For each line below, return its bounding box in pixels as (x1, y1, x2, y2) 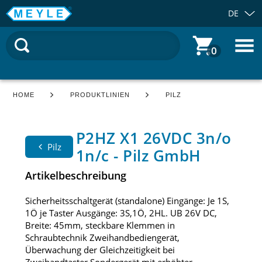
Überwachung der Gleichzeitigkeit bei (25, 244, 175, 256)
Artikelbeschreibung (25, 168, 126, 183)
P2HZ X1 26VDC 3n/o (75, 128, 232, 149)
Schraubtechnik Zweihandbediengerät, (25, 232, 180, 244)
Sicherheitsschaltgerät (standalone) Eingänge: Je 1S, (25, 195, 229, 207)
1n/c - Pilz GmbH (75, 146, 201, 166)
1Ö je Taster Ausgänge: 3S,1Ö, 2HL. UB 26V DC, (25, 207, 217, 219)
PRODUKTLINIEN (70, 91, 130, 98)
